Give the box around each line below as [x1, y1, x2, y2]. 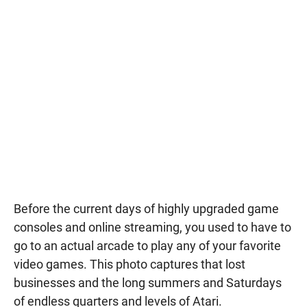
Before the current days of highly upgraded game [14, 201, 279, 217]
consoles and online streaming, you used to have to [14, 220, 291, 235]
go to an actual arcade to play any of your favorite [14, 238, 281, 254]
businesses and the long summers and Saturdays [14, 275, 282, 291]
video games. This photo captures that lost [14, 257, 245, 272]
